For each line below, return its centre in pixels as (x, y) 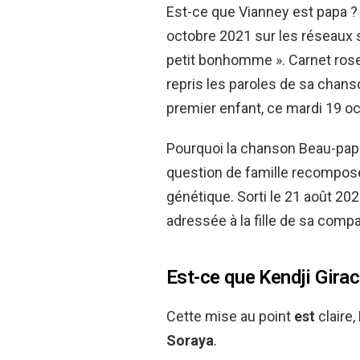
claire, (337, 316)
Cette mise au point (230, 316)
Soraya (190, 340)
